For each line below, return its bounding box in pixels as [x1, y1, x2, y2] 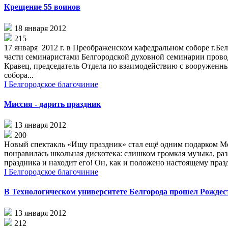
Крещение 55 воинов [4, 3, 80, 12]
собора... [4, 70, 34, 79]
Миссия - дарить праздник [4, 99, 101, 108]
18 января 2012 [14, 23, 66, 33]
